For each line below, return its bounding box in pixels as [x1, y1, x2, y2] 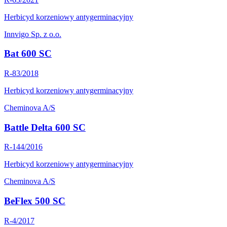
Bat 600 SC [4, 48, 52, 59]
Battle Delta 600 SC [4, 122, 86, 133]
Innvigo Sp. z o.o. [4, 29, 61, 39]
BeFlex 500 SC [4, 196, 65, 207]
